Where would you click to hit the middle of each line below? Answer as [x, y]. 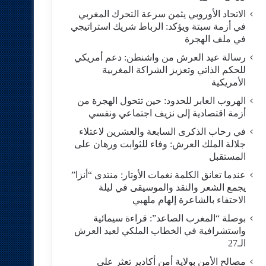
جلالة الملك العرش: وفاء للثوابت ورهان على [160, 144]
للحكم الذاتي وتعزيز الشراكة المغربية [174, 70]
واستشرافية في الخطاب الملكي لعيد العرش [160, 231]
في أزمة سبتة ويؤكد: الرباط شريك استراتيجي [158, 26]
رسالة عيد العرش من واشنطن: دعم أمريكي [160, 57]
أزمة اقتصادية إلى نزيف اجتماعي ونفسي [167, 113]
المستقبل [227, 156]
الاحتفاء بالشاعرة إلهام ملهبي [189, 200]
